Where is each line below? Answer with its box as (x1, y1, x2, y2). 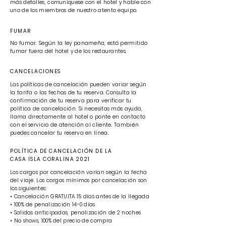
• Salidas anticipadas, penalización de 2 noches (10, 209, 141, 216)
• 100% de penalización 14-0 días (10, 201, 95, 208)
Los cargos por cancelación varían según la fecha (10, 168, 147, 176)
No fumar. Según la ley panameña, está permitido (10, 39, 148, 47)
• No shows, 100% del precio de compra (10, 217, 112, 224)
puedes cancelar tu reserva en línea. (10, 129, 109, 137)
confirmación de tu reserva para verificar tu (10, 97, 132, 104)
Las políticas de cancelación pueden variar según (10, 81, 147, 88)
